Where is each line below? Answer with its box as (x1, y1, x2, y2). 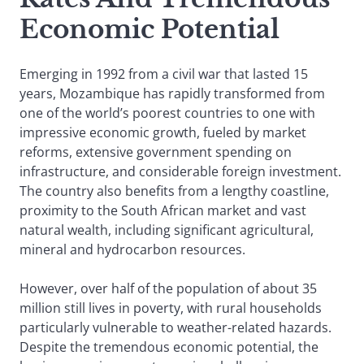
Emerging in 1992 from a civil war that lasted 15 (19, 65, 308, 84)
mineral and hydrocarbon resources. (19, 240, 249, 259)
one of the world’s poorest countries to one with (19, 104, 315, 123)
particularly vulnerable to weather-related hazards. (19, 318, 331, 337)
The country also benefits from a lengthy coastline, (19, 182, 329, 201)
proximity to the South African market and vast (19, 201, 306, 220)
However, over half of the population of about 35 (19, 279, 317, 298)
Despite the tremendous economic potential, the (19, 338, 318, 357)
